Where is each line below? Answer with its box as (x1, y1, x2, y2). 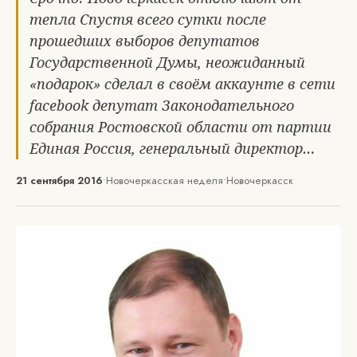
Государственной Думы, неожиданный (29, 53, 305, 72)
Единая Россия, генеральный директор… (29, 139, 315, 158)
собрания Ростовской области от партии (29, 117, 331, 136)
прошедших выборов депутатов (29, 31, 260, 50)
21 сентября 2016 (16, 173, 103, 188)
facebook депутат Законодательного (29, 96, 294, 115)
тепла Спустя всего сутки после (29, 10, 266, 29)
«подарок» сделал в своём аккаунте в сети (29, 74, 335, 93)
